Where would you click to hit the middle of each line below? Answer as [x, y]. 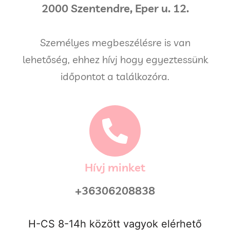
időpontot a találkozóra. [115, 76]
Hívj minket [115, 168]
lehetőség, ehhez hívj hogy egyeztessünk [115, 60]
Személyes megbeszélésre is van [115, 43]
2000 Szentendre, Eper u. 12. [115, 8]
